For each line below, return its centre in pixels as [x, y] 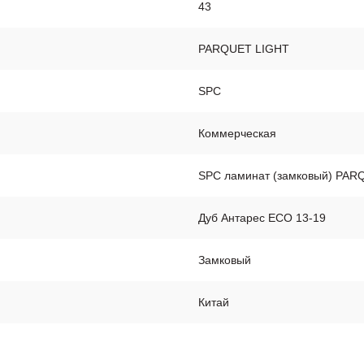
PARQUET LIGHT [244, 49]
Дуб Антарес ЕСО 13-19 [262, 218]
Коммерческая [237, 133]
